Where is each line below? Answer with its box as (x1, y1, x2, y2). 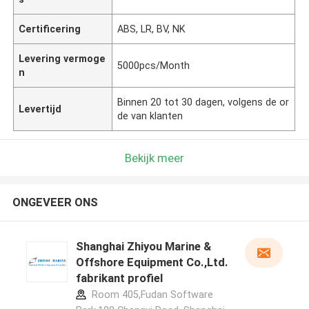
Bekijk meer (125, 150, 184, 165)
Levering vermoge (19, 52, 106, 64)
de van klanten (117, 110, 183, 121)
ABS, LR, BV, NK (117, 23, 186, 34)
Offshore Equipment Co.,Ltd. (75, 255, 228, 270)
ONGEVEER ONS (12, 195, 98, 210)
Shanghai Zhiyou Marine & (75, 239, 211, 254)
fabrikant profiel (75, 271, 163, 286)
